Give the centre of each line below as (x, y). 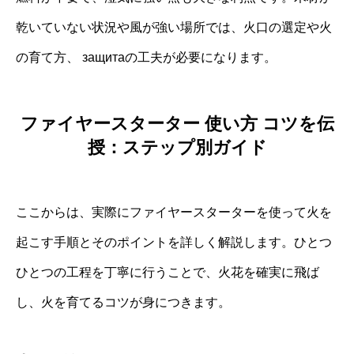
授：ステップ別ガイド (177, 148)
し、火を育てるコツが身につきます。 (123, 303)
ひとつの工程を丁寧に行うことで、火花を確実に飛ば (168, 273)
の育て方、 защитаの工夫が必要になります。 (146, 57)
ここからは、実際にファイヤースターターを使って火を (174, 213)
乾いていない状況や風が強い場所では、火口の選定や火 (174, 27)
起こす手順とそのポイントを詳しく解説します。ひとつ (174, 243)
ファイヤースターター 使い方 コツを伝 (177, 124)
